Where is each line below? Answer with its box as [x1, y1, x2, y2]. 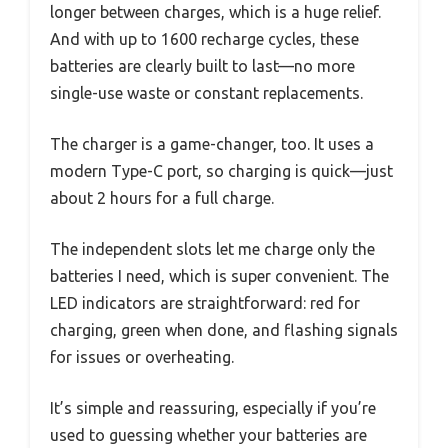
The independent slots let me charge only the [50, 239, 375, 258]
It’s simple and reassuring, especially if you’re [50, 398, 376, 417]
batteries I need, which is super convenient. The [50, 266, 389, 285]
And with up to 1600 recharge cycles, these [50, 29, 359, 48]
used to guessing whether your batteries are [50, 425, 367, 444]
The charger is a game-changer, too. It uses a [50, 134, 374, 153]
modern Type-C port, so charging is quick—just [50, 161, 393, 180]
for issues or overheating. [50, 347, 234, 366]
